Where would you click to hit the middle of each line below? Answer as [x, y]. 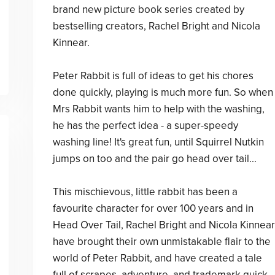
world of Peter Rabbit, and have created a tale [157, 258]
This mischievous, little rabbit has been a [145, 192]
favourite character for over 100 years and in [153, 208]
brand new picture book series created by [148, 10]
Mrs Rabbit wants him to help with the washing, [158, 109]
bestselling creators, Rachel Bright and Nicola [156, 26]
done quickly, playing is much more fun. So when [163, 92]
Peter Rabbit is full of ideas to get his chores [153, 76]
